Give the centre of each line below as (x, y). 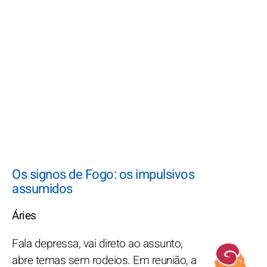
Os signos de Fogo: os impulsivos (103, 174)
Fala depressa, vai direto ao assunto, (97, 243)
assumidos (42, 189)
